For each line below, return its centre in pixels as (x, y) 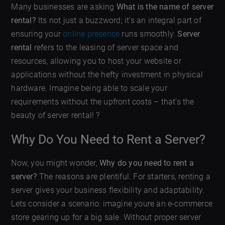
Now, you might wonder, (55, 163)
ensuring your (37, 34)
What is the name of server (165, 7)
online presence (91, 34)
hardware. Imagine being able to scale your (89, 88)
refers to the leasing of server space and (105, 48)
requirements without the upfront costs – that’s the (103, 102)
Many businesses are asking (64, 7)
